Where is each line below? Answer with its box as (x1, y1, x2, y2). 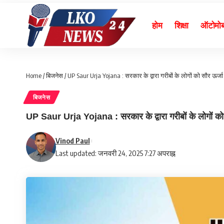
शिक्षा (174, 19, 189, 31)
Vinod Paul (55, 136, 90, 145)
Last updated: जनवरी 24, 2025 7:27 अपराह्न (55, 148, 175, 158)
